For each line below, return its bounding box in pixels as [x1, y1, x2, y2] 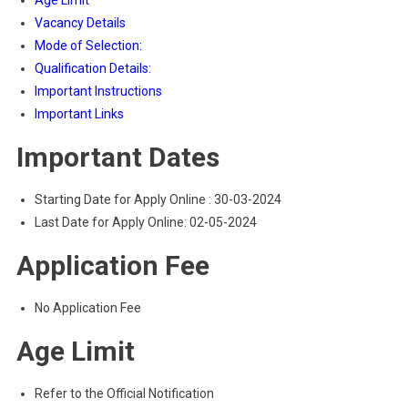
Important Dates [15, 141, 219, 173]
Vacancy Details [34, 15, 126, 30]
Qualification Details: [34, 61, 151, 76]
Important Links [34, 107, 124, 121]
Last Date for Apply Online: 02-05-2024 [34, 215, 257, 229]
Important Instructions [34, 84, 162, 98]
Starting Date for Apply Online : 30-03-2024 [34, 192, 281, 207]
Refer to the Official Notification [34, 386, 214, 401]
